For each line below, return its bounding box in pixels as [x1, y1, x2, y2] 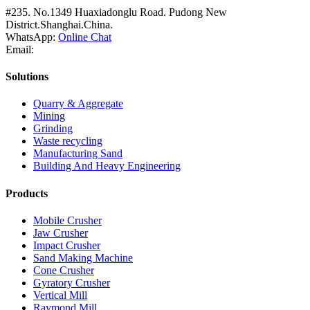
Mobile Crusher [33, 214, 102, 226]
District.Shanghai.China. [6, 18, 113, 30]
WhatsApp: [6, 30, 58, 43]
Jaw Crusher [33, 226, 88, 239]
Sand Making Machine [33, 251, 133, 264]
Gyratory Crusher [33, 276, 110, 289]
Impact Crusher [33, 239, 100, 251]
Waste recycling [33, 135, 102, 147]
